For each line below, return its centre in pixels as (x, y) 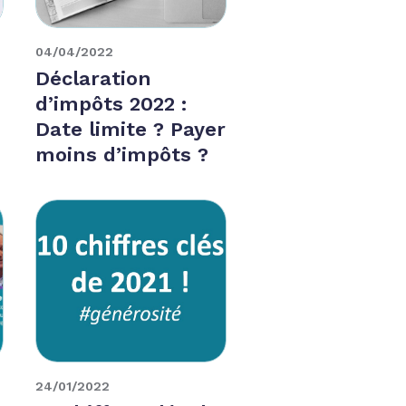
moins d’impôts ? (122, 154)
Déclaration (94, 78)
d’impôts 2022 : (111, 103)
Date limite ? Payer (131, 129)
